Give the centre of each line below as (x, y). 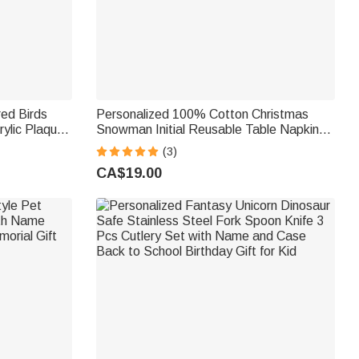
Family (114, 160)
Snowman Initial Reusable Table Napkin (207, 130)
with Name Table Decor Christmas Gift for (214, 145)
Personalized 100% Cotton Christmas (202, 115)
